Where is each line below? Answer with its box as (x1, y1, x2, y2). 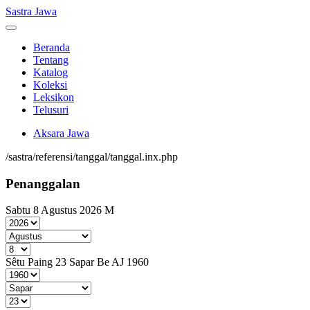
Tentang (33, 54, 69, 66)
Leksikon (33, 91, 74, 103)
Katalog (33, 66, 68, 78)
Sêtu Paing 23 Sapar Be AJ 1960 (6, 256, 149, 268)
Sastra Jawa (6, 6, 57, 17)
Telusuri (33, 104, 69, 116)
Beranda (33, 42, 70, 53)
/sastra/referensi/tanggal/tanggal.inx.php (6, 151, 178, 163)
